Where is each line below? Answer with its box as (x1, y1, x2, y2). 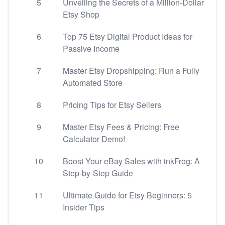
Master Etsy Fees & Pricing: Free (63, 121, 179, 133)
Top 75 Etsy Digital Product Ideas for (63, 31, 192, 42)
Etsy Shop (63, 9, 99, 20)
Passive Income (63, 43, 120, 54)
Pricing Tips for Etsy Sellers (63, 99, 161, 110)
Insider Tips (63, 201, 104, 213)
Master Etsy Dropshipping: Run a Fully (63, 65, 199, 76)
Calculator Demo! (63, 133, 125, 145)
